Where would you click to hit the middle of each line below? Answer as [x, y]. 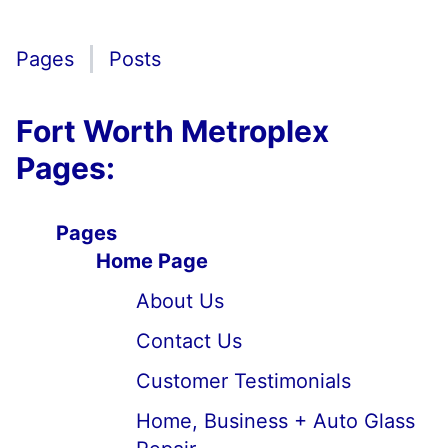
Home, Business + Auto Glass [275, 421]
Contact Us [189, 341]
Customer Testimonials [243, 381]
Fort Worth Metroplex [172, 131]
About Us [180, 301]
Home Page [152, 261]
